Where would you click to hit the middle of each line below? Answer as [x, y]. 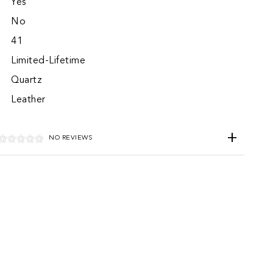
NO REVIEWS [70, 138]
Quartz [27, 81]
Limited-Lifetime [48, 61]
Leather [28, 100]
